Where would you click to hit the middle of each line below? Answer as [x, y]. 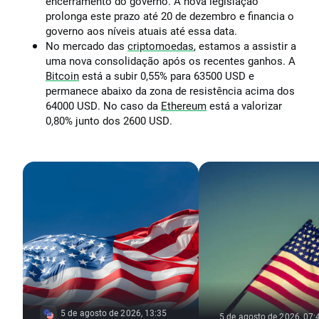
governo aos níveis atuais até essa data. [141, 31]
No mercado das [87, 46]
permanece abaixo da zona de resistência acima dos [170, 91]
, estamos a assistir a [245, 46]
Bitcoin [62, 76]
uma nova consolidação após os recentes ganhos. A [171, 61]
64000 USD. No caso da [103, 106]
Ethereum [184, 106]
